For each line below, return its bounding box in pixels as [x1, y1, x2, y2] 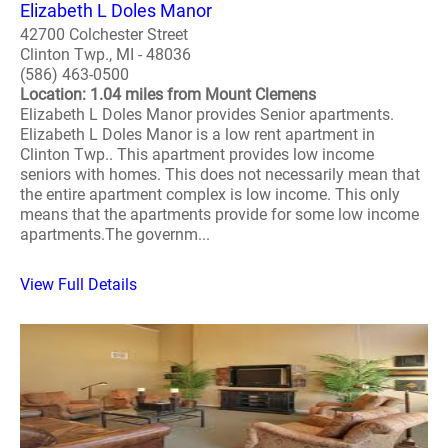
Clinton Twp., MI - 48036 [20, 44, 191, 64]
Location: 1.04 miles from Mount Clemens [20, 84, 316, 104]
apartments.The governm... [20, 224, 210, 244]
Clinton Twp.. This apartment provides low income [20, 144, 374, 164]
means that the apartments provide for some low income [20, 204, 419, 224]
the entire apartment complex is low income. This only [20, 184, 400, 204]
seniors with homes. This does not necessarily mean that [20, 164, 420, 184]
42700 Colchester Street [20, 24, 188, 44]
